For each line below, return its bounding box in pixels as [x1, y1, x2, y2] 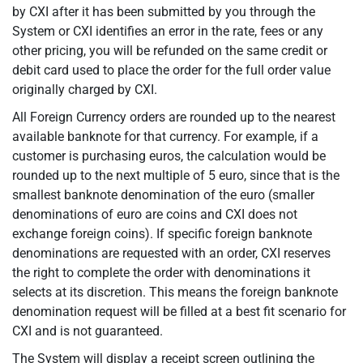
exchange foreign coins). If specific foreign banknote [12, 226, 312, 241]
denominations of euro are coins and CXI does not [12, 207, 297, 222]
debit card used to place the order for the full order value [12, 62, 331, 78]
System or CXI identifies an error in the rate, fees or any [12, 23, 323, 39]
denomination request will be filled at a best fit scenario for [12, 304, 346, 319]
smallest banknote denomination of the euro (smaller [12, 187, 314, 203]
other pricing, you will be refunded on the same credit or [12, 43, 327, 58]
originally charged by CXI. [12, 82, 157, 97]
